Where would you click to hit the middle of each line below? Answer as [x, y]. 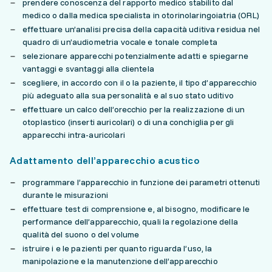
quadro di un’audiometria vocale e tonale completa [120, 42]
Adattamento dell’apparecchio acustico [105, 160]
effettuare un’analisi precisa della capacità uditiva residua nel [141, 29]
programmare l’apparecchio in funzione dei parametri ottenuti [141, 182]
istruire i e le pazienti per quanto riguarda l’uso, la [117, 248]
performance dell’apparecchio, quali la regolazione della [130, 222]
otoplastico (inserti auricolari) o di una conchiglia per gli [128, 122]
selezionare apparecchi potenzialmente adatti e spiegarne [135, 56]
